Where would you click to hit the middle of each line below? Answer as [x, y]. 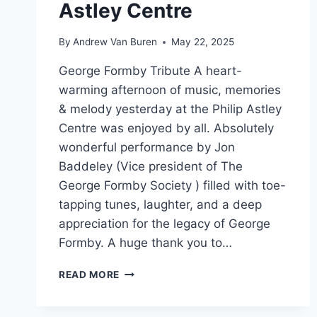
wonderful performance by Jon [147, 148]
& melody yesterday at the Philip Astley [170, 109]
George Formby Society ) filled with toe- [172, 186]
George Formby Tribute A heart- [150, 71]
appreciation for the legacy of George [165, 224]
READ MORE [90, 275]
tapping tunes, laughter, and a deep [160, 205]
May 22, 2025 [203, 42]
